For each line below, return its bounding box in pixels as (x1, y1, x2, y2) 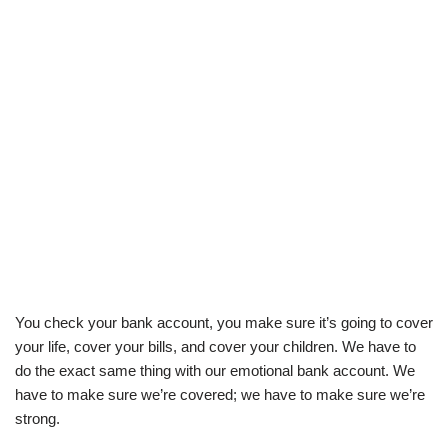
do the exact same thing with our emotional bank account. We (15, 361, 415, 379)
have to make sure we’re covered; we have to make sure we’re (15, 385, 425, 403)
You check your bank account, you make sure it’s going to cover (15, 313, 433, 331)
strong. (15, 409, 60, 427)
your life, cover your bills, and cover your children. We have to (15, 337, 416, 355)
